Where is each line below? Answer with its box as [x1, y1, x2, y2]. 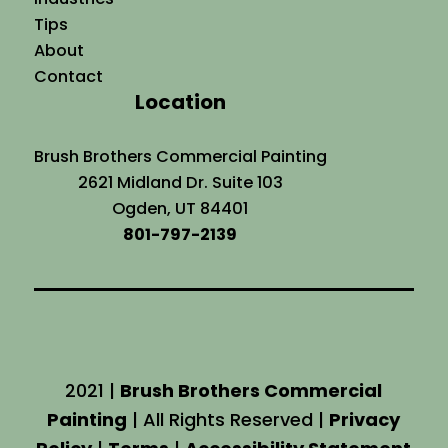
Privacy [329, 406, 401, 432]
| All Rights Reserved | [127, 406, 330, 432]
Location [134, 87, 226, 116]
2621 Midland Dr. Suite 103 [77, 170, 283, 194]
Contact [33, 64, 103, 88]
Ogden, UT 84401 [112, 196, 249, 220]
